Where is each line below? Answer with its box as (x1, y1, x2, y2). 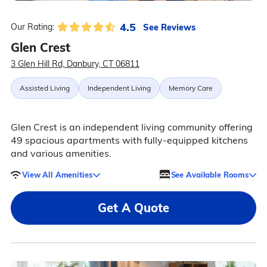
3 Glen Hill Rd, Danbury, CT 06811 (10, 58, 139, 70)
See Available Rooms (170, 169, 249, 179)
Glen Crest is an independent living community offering (10, 121, 253, 133)
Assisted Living (19, 83, 70, 93)
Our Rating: (10, 21, 54, 33)
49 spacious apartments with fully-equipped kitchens (10, 134, 248, 147)
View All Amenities (21, 169, 92, 179)
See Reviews (142, 21, 195, 33)
